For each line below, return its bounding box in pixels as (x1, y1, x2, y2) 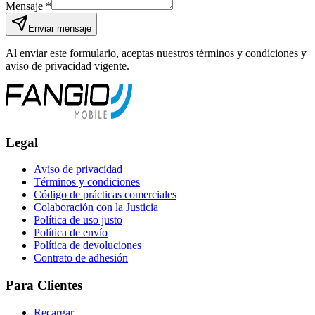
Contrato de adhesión (34, 252, 128, 264)
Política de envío (34, 226, 108, 239)
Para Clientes (6, 277, 82, 292)
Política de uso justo (34, 214, 122, 226)
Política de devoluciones (34, 239, 141, 252)
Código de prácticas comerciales (34, 188, 176, 201)
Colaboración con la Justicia (34, 201, 158, 214)
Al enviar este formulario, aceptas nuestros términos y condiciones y (6, 46, 307, 59)
